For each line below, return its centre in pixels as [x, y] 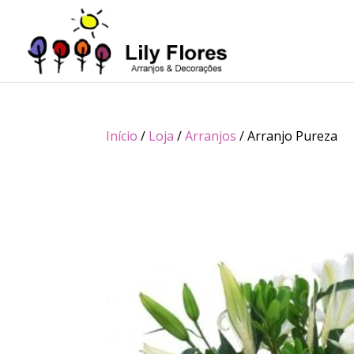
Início [122, 136]
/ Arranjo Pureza [287, 136]
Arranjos [211, 136]
